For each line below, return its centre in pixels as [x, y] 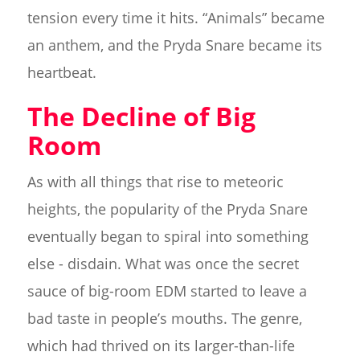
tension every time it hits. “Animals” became [176, 18]
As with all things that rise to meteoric [155, 182]
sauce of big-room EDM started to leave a [167, 291]
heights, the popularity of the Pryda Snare [167, 209]
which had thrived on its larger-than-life [161, 346]
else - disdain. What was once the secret [163, 264]
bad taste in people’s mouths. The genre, [164, 319]
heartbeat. [61, 73]
